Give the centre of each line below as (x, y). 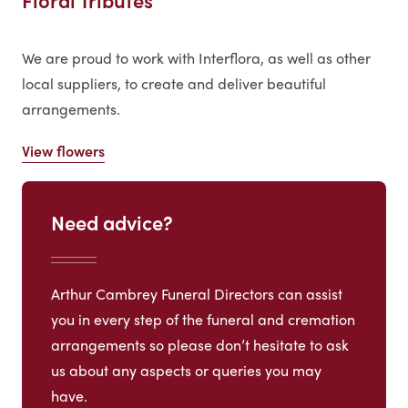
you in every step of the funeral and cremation (203, 319)
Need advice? (112, 223)
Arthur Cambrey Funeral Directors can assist (197, 293)
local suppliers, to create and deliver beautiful (174, 84)
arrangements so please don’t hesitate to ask (200, 344)
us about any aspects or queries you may (186, 370)
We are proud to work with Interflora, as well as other (196, 58)
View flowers (63, 151)
